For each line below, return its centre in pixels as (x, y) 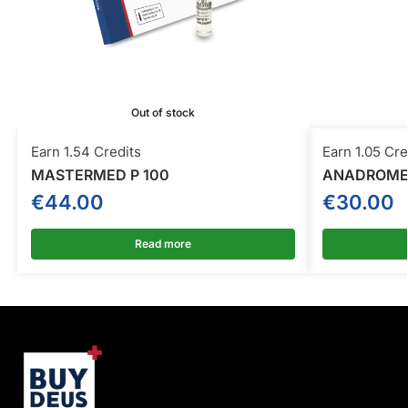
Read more (163, 244)
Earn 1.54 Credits (86, 152)
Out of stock (163, 113)
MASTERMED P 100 (100, 175)
